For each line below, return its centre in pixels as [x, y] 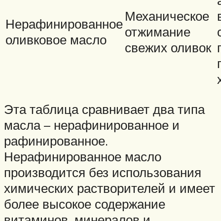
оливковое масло [56, 40]
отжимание [158, 32]
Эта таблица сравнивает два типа [104, 109]
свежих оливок [168, 48]
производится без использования [103, 172]
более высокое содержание [85, 204]
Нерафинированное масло [83, 157]
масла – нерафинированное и [92, 125]
